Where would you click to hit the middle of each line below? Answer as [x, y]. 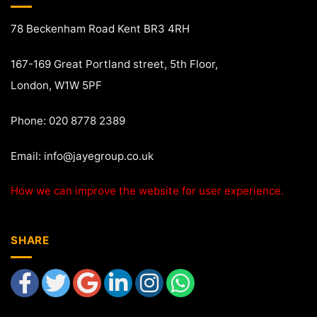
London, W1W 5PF [56, 86]
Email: [27, 156]
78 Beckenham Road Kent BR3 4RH [100, 29]
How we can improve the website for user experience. [147, 191]
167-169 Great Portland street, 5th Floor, [114, 64]
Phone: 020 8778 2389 [68, 120]
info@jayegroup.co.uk [99, 156]
